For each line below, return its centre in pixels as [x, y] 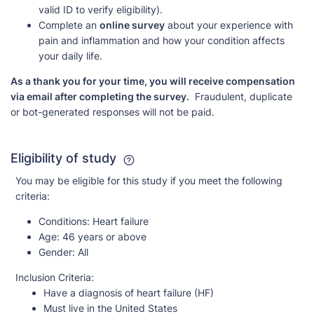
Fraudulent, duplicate [241, 97]
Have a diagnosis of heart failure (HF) [129, 292]
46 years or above [103, 236]
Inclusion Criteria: [55, 277]
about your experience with [229, 25]
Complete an [69, 25]
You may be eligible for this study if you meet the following [149, 180]
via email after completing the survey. [100, 97]
